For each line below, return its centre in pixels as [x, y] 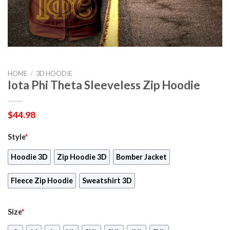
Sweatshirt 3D [107, 181]
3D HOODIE [54, 73]
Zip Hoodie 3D [82, 157]
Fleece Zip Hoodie [42, 181]
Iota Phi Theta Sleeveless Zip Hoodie [104, 85]
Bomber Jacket [142, 157]
